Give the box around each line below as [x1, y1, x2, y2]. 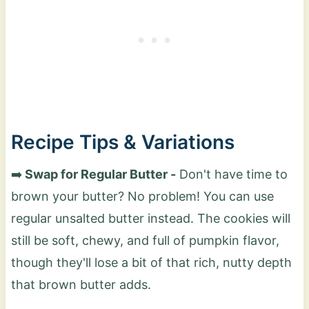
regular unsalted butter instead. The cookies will [10, 210, 290, 226]
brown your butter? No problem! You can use [10, 188, 274, 203]
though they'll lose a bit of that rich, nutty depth [10, 255, 292, 270]
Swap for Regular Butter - [21, 166, 176, 181]
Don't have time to [175, 166, 288, 181]
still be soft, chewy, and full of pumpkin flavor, [10, 232, 279, 248]
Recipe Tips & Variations [10, 130, 235, 154]
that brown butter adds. [10, 277, 151, 292]
